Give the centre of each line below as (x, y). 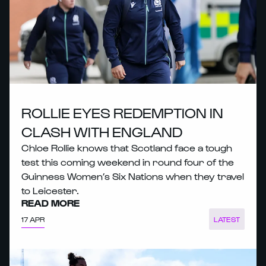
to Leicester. (50, 191)
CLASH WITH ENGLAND (102, 132)
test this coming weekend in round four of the (128, 162)
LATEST (227, 219)
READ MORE (50, 203)
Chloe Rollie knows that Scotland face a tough (127, 148)
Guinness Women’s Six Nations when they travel (133, 176)
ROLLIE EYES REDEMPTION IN (122, 113)
